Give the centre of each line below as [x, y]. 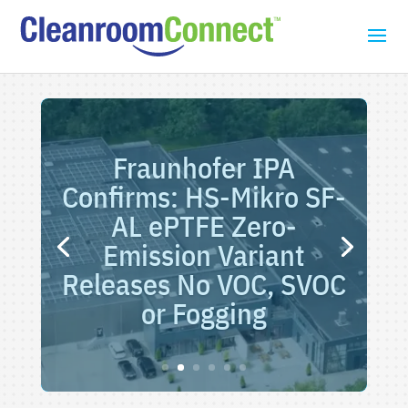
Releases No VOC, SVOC [204, 284]
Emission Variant [204, 255]
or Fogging [204, 313]
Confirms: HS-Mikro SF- [204, 197]
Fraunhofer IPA [204, 168]
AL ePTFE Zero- [204, 226]
